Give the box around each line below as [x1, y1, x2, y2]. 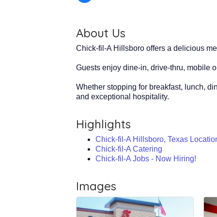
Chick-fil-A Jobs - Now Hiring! [95, 154, 196, 163]
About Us [76, 25, 125, 40]
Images [76, 178, 116, 193]
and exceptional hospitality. [76, 92, 169, 101]
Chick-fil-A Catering [95, 144, 162, 153]
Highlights [76, 116, 131, 131]
